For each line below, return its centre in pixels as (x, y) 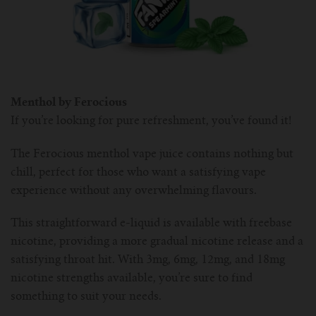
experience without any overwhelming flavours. (136, 191)
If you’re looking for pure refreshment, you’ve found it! (152, 121)
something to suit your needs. (87, 297)
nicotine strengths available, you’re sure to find (132, 279)
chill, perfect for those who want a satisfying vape (138, 172)
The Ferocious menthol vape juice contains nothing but (152, 154)
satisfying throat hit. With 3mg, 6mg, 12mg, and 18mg (148, 261)
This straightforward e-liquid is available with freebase (151, 224)
